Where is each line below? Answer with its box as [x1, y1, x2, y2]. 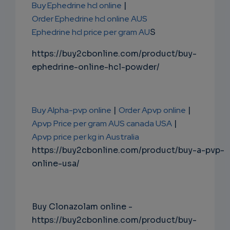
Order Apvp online [119, 105, 186, 116]
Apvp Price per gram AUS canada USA [32, 118, 172, 129]
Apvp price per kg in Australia [32, 131, 139, 143]
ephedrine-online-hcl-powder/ [32, 62, 160, 73]
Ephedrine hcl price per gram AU [32, 27, 150, 38]
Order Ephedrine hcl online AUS [32, 13, 147, 25]
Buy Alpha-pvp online [32, 105, 111, 116]
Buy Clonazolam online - [32, 201, 132, 213]
